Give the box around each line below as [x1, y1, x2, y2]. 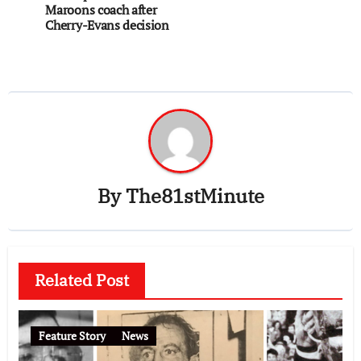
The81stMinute [125, 182, 264, 209]
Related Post [34, 268, 129, 291]
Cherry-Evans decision [45, 16, 169, 35]
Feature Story [38, 327, 106, 343]
